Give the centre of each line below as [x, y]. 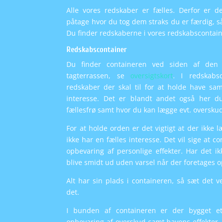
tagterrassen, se [98, 75]
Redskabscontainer [97, 49]
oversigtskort [151, 75]
